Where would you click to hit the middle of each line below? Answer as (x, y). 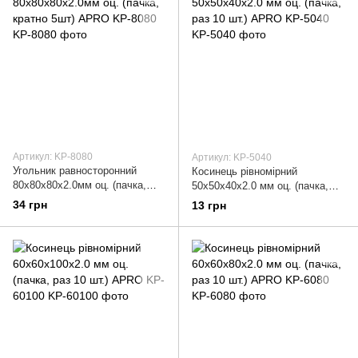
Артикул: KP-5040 (232, 158)
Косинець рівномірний (245, 172)
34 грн (30, 205)
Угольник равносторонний (75, 171)
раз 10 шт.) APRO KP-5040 (256, 201)
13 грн (209, 206)
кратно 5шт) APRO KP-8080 (79, 200)
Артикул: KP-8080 (53, 157)
